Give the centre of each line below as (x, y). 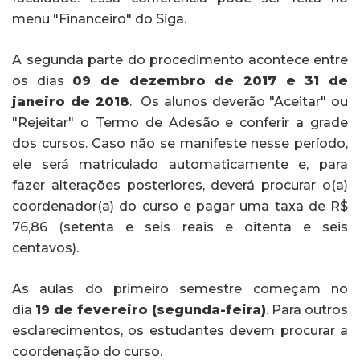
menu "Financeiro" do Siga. (99, 18)
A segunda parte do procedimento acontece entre (180, 59)
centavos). (45, 247)
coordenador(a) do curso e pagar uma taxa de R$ (180, 206)
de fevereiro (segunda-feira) (158, 309)
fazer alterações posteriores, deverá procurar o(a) (180, 185)
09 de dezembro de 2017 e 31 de (211, 80)
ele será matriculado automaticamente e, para (180, 164)
